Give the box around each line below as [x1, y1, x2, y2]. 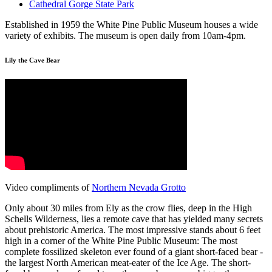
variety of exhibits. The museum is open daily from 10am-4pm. [5, 30, 246, 41]
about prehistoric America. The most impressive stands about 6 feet [5, 225, 260, 236]
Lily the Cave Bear [5, 56, 60, 64]
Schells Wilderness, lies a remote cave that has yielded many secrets [5, 214, 263, 225]
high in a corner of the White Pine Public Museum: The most [5, 236, 237, 246]
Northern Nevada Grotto [92, 182, 186, 193]
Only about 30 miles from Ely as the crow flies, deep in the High [5, 203, 252, 214]
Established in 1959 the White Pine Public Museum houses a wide [5, 19, 258, 30]
